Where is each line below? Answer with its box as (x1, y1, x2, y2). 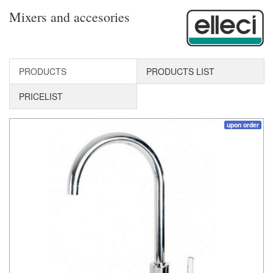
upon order (227, 120, 259, 130)
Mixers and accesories (9, 8, 130, 26)
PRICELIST (19, 90, 63, 103)
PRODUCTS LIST (146, 65, 214, 78)
